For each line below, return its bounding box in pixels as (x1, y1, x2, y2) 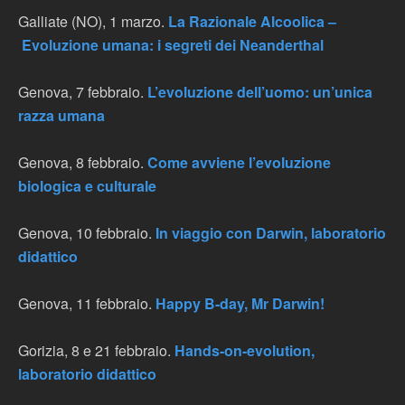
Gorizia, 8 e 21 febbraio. (18, 340, 174, 361)
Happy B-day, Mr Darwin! (155, 293, 325, 314)
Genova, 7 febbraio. (18, 81, 147, 102)
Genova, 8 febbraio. (18, 152, 147, 173)
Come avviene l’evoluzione (147, 152, 331, 173)
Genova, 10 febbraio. (18, 222, 152, 243)
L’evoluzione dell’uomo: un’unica (147, 81, 372, 102)
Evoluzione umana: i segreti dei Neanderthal (18, 34, 324, 55)
